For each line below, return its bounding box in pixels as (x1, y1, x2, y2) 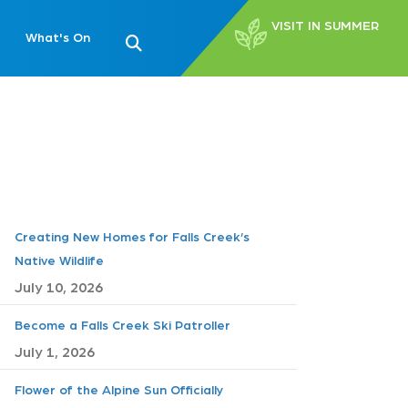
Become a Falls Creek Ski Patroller (15, 316, 230, 332)
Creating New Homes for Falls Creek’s (15, 228, 250, 244)
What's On (25, 28, 90, 45)
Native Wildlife (15, 251, 104, 268)
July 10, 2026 (15, 277, 103, 296)
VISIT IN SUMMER (271, 16, 379, 33)
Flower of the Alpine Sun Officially (15, 381, 223, 397)
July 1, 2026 (15, 342, 95, 361)
